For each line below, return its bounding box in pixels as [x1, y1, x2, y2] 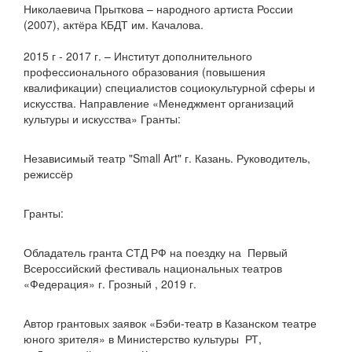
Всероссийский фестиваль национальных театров [24, 260, 282, 276]
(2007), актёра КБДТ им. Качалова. [24, 16, 203, 32]
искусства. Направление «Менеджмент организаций [24, 95, 294, 111]
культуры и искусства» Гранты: [24, 111, 181, 126]
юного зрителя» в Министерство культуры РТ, [24, 331, 262, 346]
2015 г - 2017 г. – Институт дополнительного [24, 48, 252, 64]
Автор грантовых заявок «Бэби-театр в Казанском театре [24, 315, 317, 331]
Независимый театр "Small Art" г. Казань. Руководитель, [24, 150, 310, 166]
